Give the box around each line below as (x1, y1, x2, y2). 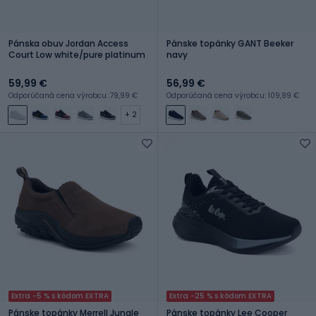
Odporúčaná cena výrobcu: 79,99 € (8, 90, 138, 101)
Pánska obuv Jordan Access (8, 37, 128, 49)
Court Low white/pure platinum (8, 48, 145, 61)
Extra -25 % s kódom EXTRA (169, 290, 272, 301)
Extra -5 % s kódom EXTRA (11, 290, 109, 301)
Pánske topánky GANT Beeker (166, 37, 293, 49)
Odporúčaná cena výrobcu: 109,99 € (166, 90, 299, 101)
